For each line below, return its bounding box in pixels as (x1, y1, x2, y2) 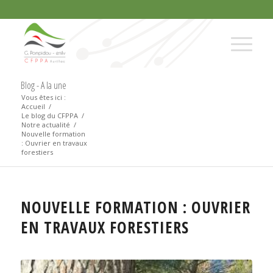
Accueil (21, 102, 45, 111)
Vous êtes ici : (21, 93, 66, 102)
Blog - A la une (20, 79, 66, 92)
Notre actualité (21, 120, 70, 129)
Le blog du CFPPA (21, 111, 78, 120)
